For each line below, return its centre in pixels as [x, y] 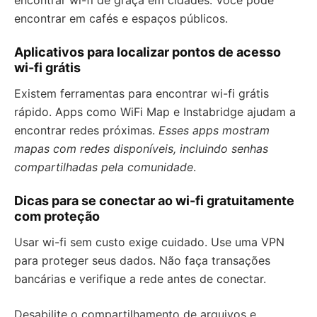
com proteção [57, 216]
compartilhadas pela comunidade [104, 167]
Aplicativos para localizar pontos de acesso [148, 52]
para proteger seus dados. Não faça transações [142, 260]
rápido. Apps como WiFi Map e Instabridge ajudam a [155, 112]
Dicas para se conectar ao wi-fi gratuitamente [154, 201]
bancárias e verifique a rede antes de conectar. [140, 279]
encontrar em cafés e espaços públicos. [121, 18]
